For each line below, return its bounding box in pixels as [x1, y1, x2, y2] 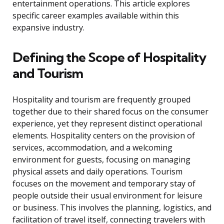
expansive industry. [12, 22, 84, 33]
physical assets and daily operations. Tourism [12, 166, 182, 177]
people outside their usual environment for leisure [12, 190, 202, 201]
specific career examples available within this [12, 10, 179, 21]
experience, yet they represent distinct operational [12, 118, 202, 129]
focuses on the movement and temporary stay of [12, 178, 195, 189]
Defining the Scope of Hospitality [12, 49, 206, 66]
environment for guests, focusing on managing [12, 154, 190, 165]
